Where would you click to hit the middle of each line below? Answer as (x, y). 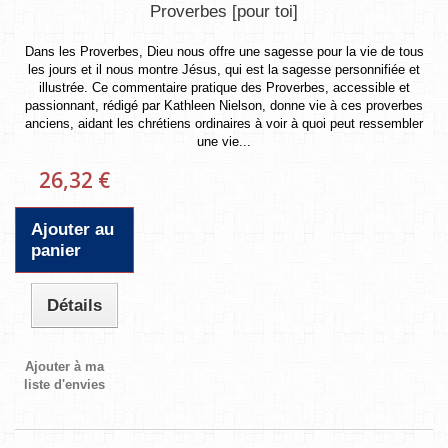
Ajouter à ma (65, 366)
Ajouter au (72, 229)
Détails (75, 305)
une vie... (224, 141)
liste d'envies (65, 384)
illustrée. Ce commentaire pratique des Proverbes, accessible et (224, 87)
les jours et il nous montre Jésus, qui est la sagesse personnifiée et (224, 69)
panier (56, 250)
